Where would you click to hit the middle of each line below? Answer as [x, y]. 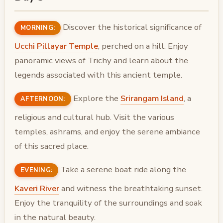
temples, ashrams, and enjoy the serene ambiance [107, 132]
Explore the [96, 99]
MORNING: [38, 28]
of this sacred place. [52, 146]
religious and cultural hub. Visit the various [94, 117]
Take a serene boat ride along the [122, 169]
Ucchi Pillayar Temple [56, 46]
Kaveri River [37, 188]
